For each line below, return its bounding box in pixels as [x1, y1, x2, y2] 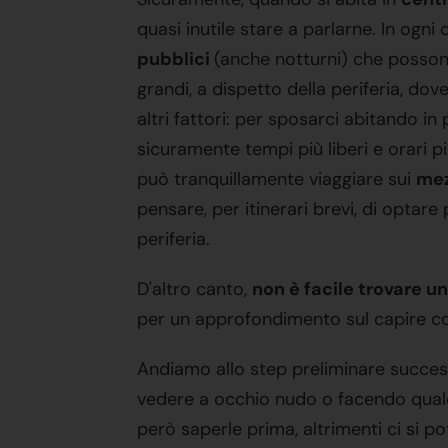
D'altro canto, [137, 277, 252, 301]
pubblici [137, 47, 214, 71]
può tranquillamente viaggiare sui [137, 167, 416, 191]
